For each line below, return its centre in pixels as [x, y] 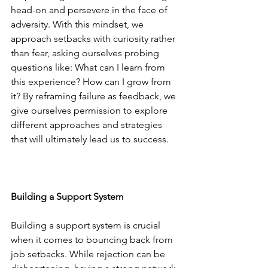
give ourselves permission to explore [90, 110]
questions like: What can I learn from [89, 67]
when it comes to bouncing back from [93, 239]
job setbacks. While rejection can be [89, 254]
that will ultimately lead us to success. [90, 139]
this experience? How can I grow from [92, 81]
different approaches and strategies [88, 124]
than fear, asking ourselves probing [86, 53]
